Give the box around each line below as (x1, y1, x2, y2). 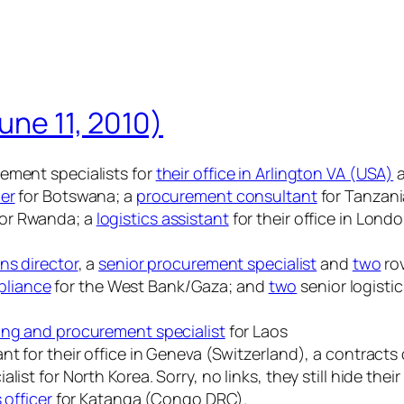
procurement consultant (135, 185, 317, 207)
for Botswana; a (14, 185, 136, 207)
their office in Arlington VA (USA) (155, 162, 394, 185)
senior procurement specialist (98, 252, 317, 275)
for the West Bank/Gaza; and (50, 275, 269, 298)
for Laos (225, 320, 288, 343)
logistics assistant (96, 207, 229, 230)
